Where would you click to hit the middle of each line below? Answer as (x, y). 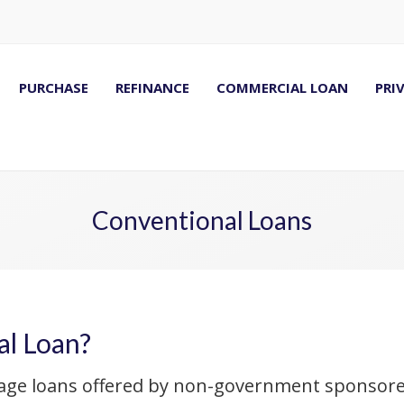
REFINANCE (152, 87)
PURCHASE (54, 87)
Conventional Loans (202, 220)
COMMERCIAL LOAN (282, 87)
